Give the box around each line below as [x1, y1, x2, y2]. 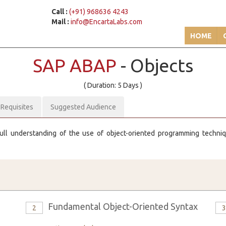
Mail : [51, 18, 70, 26]
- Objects [121, 55, 193, 76]
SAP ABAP [33, 55, 121, 76]
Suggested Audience [50, 103, 116, 111]
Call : [51, 8, 68, 16]
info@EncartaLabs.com [71, 18, 143, 26]
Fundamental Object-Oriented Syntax [47, 201, 198, 211]
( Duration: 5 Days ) [84, 81, 142, 89]
